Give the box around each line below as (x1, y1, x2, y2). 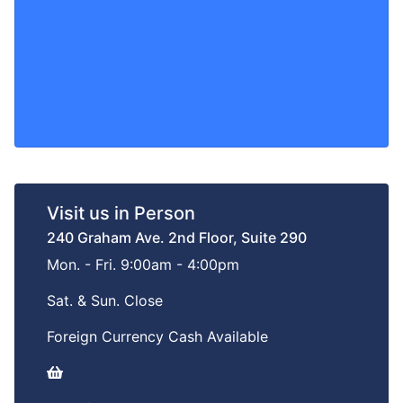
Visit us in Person (47, 202, 195, 224)
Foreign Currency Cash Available (47, 327, 268, 345)
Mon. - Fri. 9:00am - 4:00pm (47, 255, 239, 273)
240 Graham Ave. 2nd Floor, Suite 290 (47, 228, 307, 246)
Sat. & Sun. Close (47, 291, 163, 309)
